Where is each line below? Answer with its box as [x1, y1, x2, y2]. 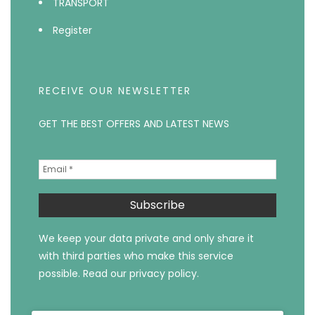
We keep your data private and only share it [39, 231, 254, 246]
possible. [39, 266, 83, 281]
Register [53, 23, 92, 38]
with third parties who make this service [39, 249, 233, 264]
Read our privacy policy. [83, 266, 199, 281]
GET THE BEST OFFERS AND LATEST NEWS [39, 117, 229, 131]
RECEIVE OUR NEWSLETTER [39, 84, 191, 98]
